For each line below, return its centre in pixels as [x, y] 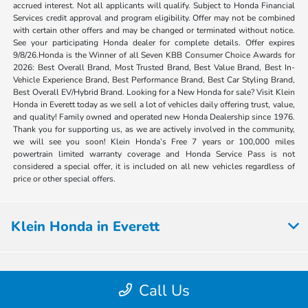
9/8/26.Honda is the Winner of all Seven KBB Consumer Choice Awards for [154, 55]
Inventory [43, 276]
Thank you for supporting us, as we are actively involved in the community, [154, 129]
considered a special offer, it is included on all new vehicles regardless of [154, 166]
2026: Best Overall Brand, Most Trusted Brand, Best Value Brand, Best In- [154, 67]
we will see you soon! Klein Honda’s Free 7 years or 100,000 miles [154, 141]
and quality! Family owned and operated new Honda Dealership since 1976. [154, 117]
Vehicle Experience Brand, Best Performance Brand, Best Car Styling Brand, [154, 79]
